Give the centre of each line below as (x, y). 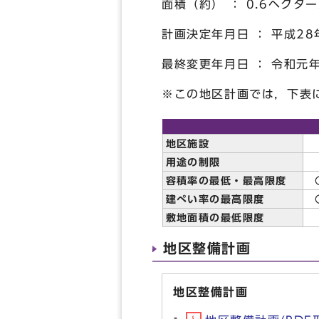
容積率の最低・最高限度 (226, 181)
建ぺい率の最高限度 (215, 199)
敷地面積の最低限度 (215, 218)
